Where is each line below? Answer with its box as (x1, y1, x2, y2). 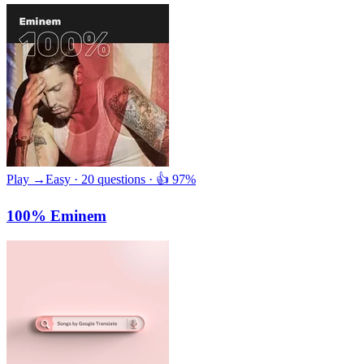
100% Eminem (6, 207, 106, 225)
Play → (6, 172, 45, 187)
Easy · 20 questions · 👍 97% (45, 172, 196, 187)
